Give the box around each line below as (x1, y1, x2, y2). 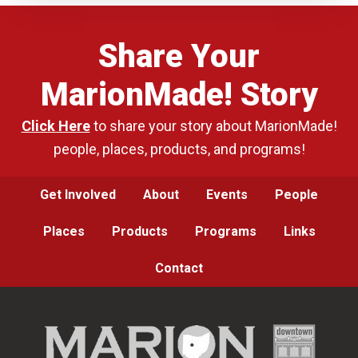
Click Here (21, 117, 90, 134)
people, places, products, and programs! (53, 140, 305, 157)
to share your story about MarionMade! (89, 117, 337, 134)
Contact (155, 260, 203, 276)
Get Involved (40, 186, 116, 202)
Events (206, 186, 248, 202)
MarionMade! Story (40, 75, 318, 113)
